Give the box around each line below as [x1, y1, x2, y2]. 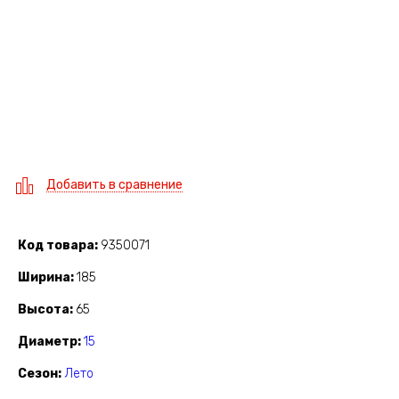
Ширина [18, 270, 70, 286]
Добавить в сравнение [46, 177, 183, 193]
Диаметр [18, 334, 77, 350]
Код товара [18, 238, 94, 254]
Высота [18, 302, 69, 318]
